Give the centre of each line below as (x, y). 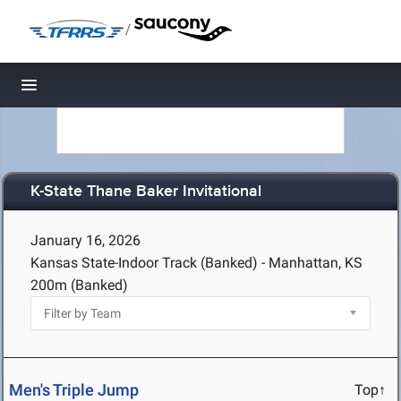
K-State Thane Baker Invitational (146, 192)
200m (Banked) (79, 285)
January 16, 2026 (85, 240)
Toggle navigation (90, 90)
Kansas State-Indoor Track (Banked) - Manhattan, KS (196, 263)
